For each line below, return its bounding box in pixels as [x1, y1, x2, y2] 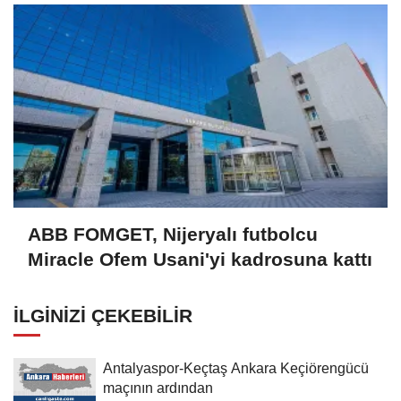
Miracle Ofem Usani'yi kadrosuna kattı [28, 249, 372, 270]
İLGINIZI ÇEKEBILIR [13, 304, 192, 326]
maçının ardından [103, 379, 213, 396]
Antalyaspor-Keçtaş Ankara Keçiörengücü [103, 359, 369, 376]
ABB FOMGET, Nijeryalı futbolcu [28, 224, 318, 245]
